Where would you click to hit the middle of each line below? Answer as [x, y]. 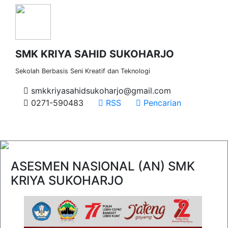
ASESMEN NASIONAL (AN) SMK [103, 166]
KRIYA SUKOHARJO [67, 180]
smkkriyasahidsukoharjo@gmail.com [100, 91]
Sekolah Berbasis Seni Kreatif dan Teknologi [83, 71]
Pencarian [161, 103]
